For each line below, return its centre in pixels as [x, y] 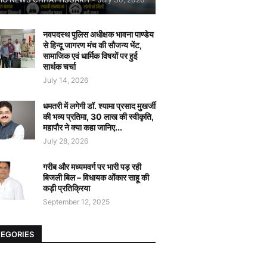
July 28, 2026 [66, 141]
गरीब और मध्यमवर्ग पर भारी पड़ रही [92, 167]
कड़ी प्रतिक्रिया [66, 188]
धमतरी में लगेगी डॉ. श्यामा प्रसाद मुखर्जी [99, 106]
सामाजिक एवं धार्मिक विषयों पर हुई [90, 56]
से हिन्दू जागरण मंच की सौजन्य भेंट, [92, 45]
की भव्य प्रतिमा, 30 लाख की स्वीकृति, [98, 117]
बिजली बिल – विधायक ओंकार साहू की [96, 177]
